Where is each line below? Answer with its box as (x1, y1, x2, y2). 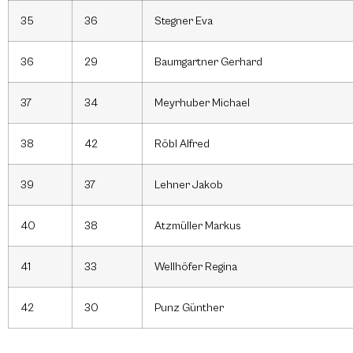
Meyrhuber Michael (154, 96, 250, 110)
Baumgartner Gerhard (154, 55, 262, 69)
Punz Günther (154, 301, 224, 315)
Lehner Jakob (154, 178, 223, 192)
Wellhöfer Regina (154, 260, 237, 274)
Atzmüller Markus (154, 219, 241, 233)
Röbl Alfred (154, 137, 210, 151)
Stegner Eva (154, 14, 213, 28)
